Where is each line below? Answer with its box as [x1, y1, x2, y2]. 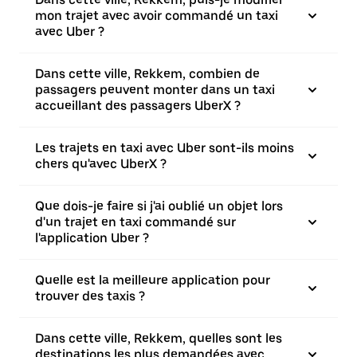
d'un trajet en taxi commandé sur [35, 214, 236, 229]
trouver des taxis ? [35, 288, 145, 304]
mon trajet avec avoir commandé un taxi [35, 8, 278, 23]
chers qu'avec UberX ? [35, 156, 167, 171]
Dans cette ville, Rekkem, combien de [35, 66, 260, 81]
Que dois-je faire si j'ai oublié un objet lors [35, 198, 283, 214]
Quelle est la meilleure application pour [35, 273, 270, 288]
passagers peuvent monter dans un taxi [35, 82, 275, 97]
